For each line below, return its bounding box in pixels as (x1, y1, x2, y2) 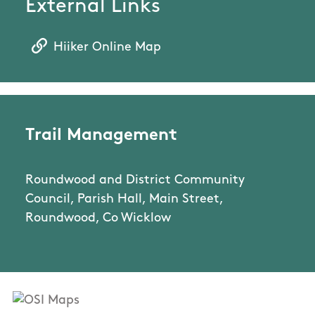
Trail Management (25, 127, 177, 145)
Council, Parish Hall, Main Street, (25, 193, 223, 207)
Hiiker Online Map (53, 41, 161, 55)
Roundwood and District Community (25, 174, 245, 188)
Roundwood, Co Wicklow (25, 212, 171, 226)
